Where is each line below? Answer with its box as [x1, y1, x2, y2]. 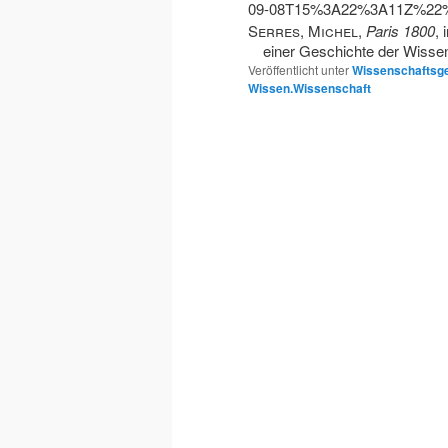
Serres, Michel [248, 20, 358, 42]
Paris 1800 [366, 20, 435, 42]
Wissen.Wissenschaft [248, 79, 371, 98]
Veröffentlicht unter [248, 61, 349, 79]
